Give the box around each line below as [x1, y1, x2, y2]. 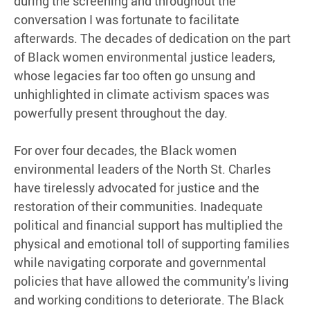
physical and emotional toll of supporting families [14, 235, 289, 253]
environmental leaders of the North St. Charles [14, 161, 271, 178]
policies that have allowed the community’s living [14, 273, 289, 290]
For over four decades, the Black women [14, 142, 237, 159]
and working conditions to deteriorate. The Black [14, 291, 284, 309]
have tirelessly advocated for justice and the [14, 179, 259, 197]
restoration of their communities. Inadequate [14, 198, 263, 215]
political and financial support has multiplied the [14, 217, 283, 234]
